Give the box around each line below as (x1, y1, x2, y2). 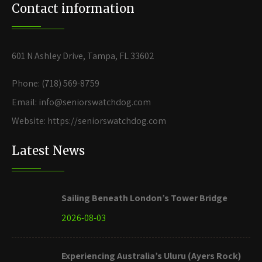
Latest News (12, 143, 85, 158)
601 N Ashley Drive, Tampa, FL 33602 (12, 49, 154, 62)
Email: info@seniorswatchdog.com (12, 95, 151, 108)
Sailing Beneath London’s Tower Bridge (61, 191, 227, 204)
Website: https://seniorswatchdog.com (12, 114, 166, 127)
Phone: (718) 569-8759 (12, 77, 99, 89)
